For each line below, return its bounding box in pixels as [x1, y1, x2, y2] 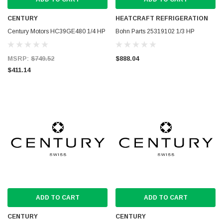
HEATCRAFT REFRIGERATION [115, 15, 208, 22]
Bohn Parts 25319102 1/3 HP [115, 28, 195, 35]
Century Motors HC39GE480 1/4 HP [7, 28, 106, 35]
